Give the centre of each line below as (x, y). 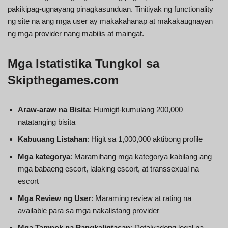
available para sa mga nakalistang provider (89, 210)
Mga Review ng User (54, 198)
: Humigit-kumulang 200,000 (136, 109)
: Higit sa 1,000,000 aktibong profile (145, 139)
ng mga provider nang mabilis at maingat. (76, 33)
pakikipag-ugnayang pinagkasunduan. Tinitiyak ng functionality (110, 9)
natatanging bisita (47, 122)
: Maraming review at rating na (141, 198)
